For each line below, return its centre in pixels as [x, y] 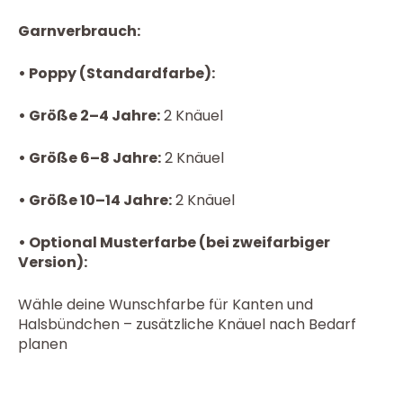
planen [43, 345]
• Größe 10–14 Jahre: [95, 201]
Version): [53, 263]
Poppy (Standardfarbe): [121, 74]
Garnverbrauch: [79, 31]
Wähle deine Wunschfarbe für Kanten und [166, 305]
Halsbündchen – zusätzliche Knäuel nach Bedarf [187, 325]
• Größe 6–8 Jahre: [90, 158]
